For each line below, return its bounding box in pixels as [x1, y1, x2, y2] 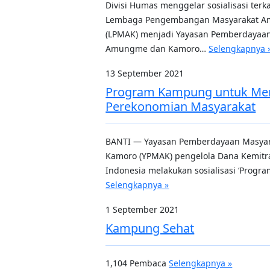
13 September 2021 [105, 67, 184, 79]
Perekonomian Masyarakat [105, 98, 256, 115]
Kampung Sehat [105, 220, 195, 236]
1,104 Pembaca [105, 257, 169, 269]
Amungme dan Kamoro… [105, 43, 209, 54]
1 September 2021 [105, 204, 180, 215]
